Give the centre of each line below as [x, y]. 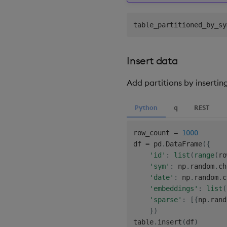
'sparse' [165, 199]
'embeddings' [174, 188]
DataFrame [184, 144]
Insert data [152, 60]
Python [146, 107]
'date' [161, 177]
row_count [153, 133]
